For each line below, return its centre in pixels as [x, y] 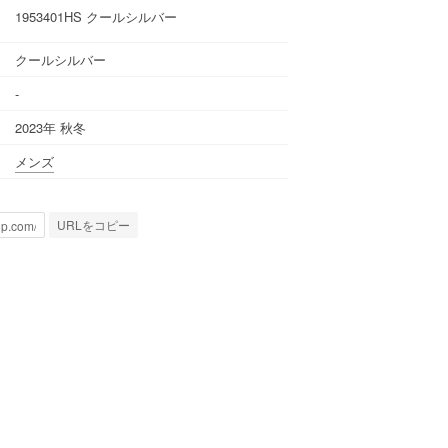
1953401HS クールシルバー [96, 16]
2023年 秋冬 [50, 127]
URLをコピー [93, 225]
